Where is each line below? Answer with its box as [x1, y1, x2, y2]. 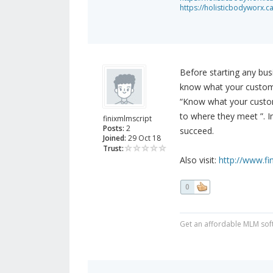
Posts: [103, 123, 124, 134]
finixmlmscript [103, 113, 152, 124]
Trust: [103, 143, 124, 154]
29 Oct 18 [126, 133, 161, 144]
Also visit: [179, 154, 219, 166]
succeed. [179, 125, 214, 137]
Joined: [103, 133, 126, 144]
